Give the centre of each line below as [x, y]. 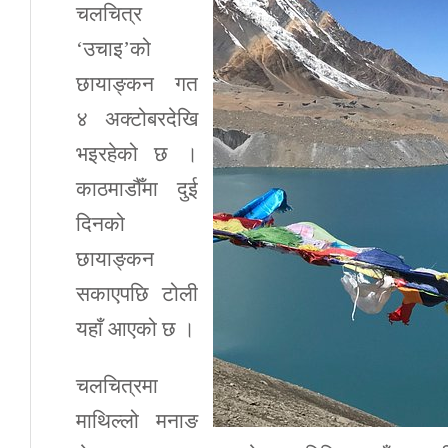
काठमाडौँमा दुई [137, 188]
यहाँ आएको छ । [135, 328]
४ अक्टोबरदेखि [137, 118]
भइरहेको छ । [137, 153]
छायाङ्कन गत [137, 83]
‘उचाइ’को [113, 48]
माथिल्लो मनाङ [137, 420]
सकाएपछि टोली [137, 293]
